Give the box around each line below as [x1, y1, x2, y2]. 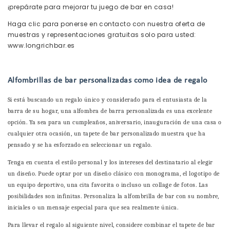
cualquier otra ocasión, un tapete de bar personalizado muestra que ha [8, 130, 206, 138]
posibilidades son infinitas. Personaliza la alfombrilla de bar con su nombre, [8, 193, 219, 200]
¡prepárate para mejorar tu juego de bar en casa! [8, 3, 174, 12]
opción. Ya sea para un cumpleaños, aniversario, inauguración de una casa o [8, 119, 222, 126]
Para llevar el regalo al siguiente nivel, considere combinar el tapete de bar [8, 221, 215, 229]
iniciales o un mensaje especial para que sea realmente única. [8, 204, 179, 212]
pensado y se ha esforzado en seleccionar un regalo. [8, 141, 152, 149]
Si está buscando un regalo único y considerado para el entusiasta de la [8, 96, 207, 104]
